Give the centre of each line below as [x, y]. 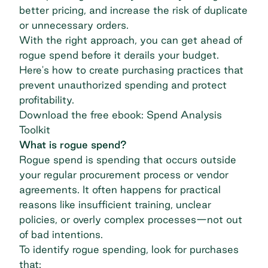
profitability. [47, 99]
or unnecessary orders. [75, 25]
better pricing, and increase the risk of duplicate [133, 10]
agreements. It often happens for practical [120, 189]
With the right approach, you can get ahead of [131, 39]
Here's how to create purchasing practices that [131, 69]
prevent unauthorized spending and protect [123, 84]
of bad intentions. [63, 234]
